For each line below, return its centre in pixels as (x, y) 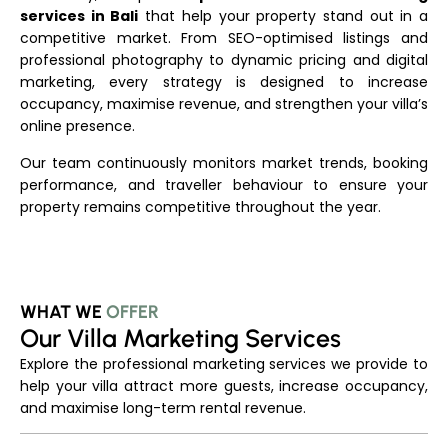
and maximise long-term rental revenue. (163, 407)
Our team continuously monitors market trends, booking (224, 162)
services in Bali (79, 16)
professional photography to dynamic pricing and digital (224, 60)
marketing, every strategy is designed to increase (224, 82)
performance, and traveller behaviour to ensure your (224, 184)
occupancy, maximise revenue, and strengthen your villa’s (224, 104)
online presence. (77, 126)
